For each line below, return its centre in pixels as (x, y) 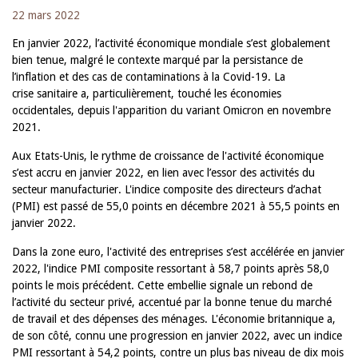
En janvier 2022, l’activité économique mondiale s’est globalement (171, 43)
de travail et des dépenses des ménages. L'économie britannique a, (174, 319)
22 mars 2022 (46, 15)
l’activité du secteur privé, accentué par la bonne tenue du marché (172, 302)
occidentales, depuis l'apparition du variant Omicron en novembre (171, 110)
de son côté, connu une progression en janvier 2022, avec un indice (177, 336)
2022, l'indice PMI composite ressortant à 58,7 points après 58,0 (171, 268)
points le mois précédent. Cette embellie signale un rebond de (162, 285)
